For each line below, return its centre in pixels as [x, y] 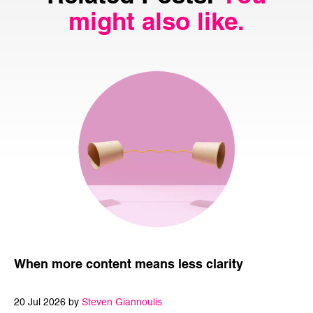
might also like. [156, 21]
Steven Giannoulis [122, 302]
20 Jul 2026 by [48, 302]
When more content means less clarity [129, 263]
